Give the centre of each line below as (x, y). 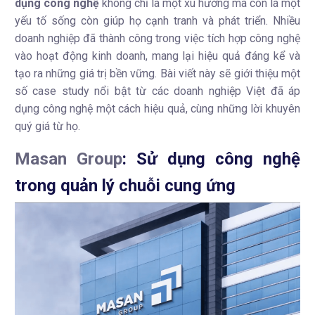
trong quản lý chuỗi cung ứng (125, 186)
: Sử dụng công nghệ (211, 159)
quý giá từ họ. (47, 126)
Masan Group (69, 159)
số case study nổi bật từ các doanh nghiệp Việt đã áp (157, 91)
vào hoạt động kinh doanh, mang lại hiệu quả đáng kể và (157, 56)
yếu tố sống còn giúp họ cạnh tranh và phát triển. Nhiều (157, 21)
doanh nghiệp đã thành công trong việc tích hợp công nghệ (157, 38)
